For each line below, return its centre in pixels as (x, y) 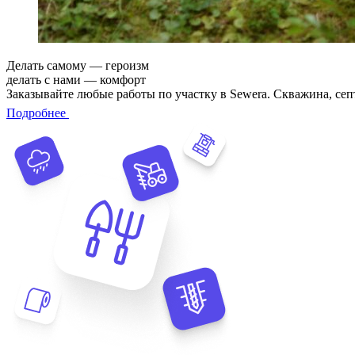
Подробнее (38, 113)
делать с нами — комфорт (76, 80)
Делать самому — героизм (78, 66)
